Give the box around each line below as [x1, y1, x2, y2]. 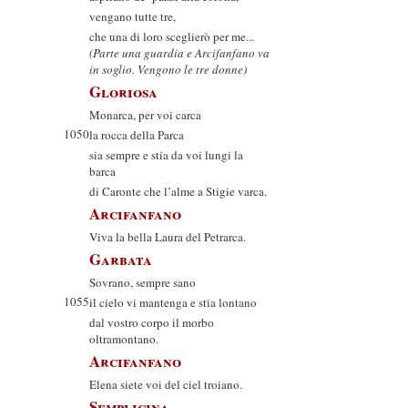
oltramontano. [89, 331, 158, 347]
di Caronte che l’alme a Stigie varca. [89, 183, 267, 199]
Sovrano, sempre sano [89, 274, 196, 291]
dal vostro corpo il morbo [89, 314, 214, 331]
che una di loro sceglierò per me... [89, 28, 254, 45]
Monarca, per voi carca [89, 107, 201, 123]
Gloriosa [89, 80, 158, 103]
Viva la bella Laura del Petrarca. [89, 229, 246, 245]
